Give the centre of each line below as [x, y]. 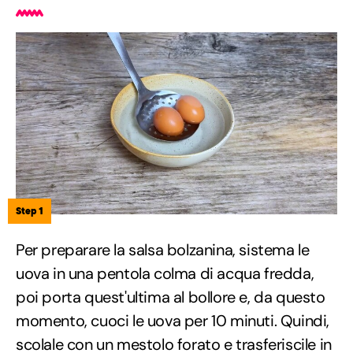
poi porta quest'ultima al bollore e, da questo [171, 297]
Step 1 [30, 210]
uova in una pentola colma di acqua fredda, [165, 273]
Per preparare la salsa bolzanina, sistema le [163, 249]
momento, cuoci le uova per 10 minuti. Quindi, [173, 320]
